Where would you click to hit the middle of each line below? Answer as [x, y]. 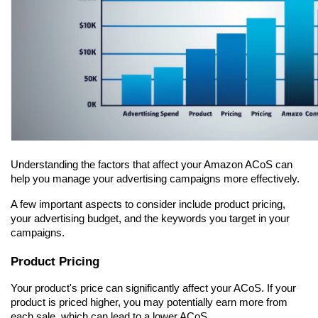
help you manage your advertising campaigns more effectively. [155, 179]
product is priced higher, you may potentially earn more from [149, 303]
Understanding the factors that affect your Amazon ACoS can [152, 165]
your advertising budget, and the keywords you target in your [150, 219]
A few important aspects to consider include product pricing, [148, 205]
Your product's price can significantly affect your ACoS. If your [153, 289]
